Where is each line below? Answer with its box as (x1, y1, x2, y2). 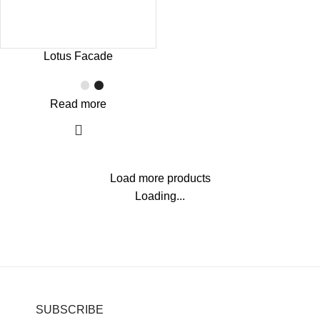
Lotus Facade (44, 50, 113, 63)
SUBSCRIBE (36, 304, 104, 316)
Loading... (135, 190, 185, 203)
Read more (50, 98, 106, 111)
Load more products (109, 172, 211, 185)
